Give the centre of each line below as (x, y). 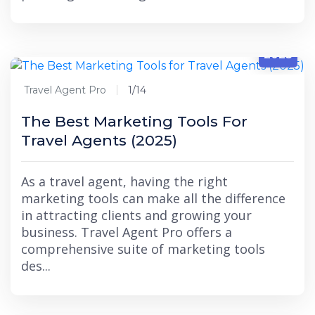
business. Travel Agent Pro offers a (127, 232)
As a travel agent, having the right (124, 181)
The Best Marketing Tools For (134, 121)
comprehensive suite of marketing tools (143, 249)
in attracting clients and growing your (136, 215)
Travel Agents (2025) (99, 140)
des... (36, 265)
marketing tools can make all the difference (153, 198)
